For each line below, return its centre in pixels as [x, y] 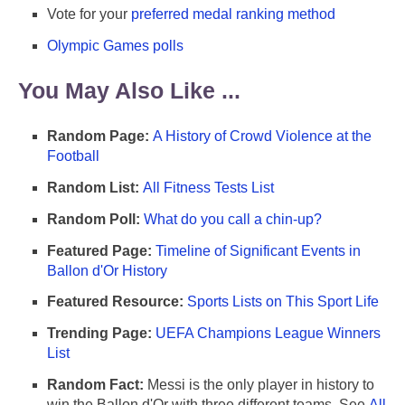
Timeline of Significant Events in [258, 250]
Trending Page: [99, 334]
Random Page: [98, 137]
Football [73, 156]
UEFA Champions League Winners [268, 334]
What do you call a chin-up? [233, 219]
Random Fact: [95, 384]
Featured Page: [99, 250]
